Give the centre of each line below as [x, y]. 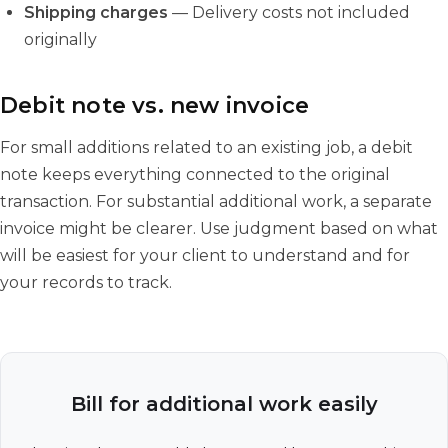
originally [60, 39]
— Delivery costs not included [289, 12]
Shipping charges [96, 12]
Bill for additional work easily [224, 403]
